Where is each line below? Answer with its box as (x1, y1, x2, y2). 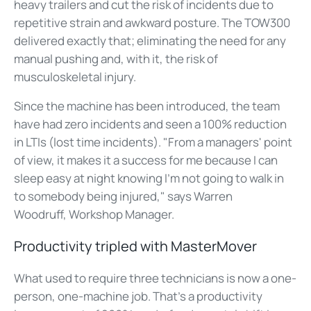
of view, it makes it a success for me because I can (14, 152, 278, 169)
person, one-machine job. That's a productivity (14, 288, 262, 305)
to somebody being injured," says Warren (14, 188, 233, 205)
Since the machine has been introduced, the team (14, 98, 280, 115)
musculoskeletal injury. (14, 69, 136, 85)
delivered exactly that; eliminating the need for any (14, 33, 286, 49)
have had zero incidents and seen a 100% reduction (14, 116, 287, 133)
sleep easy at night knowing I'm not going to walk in (14, 170, 284, 187)
